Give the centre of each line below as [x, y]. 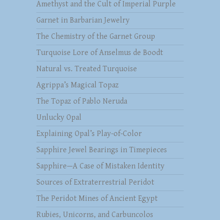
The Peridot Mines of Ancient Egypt [97, 199]
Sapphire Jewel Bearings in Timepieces [102, 150]
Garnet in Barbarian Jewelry [83, 21]
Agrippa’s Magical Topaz [78, 85]
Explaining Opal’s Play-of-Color [89, 134]
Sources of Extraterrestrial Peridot [95, 183]
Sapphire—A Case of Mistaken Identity [100, 166]
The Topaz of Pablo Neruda [82, 102]
